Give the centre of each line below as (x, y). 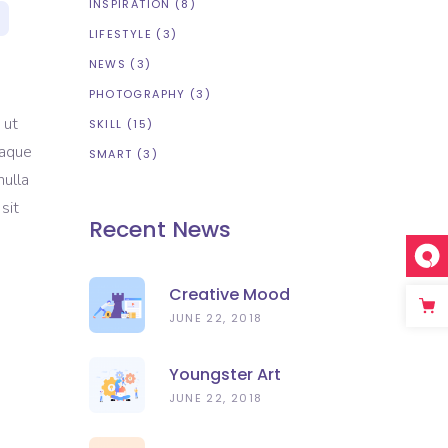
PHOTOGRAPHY (137, 94)
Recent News (159, 229)
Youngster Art (224, 374)
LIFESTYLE (120, 34)
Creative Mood (229, 294)
